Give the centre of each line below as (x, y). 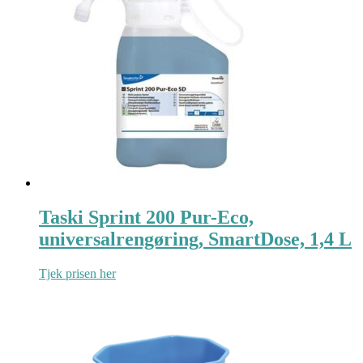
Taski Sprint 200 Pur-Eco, (146, 218)
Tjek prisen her (77, 274)
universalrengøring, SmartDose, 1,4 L (195, 239)
